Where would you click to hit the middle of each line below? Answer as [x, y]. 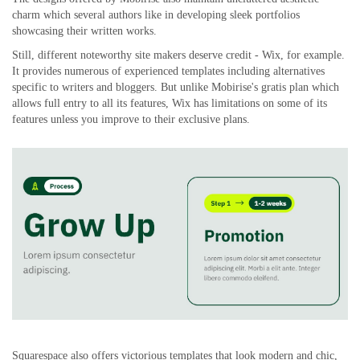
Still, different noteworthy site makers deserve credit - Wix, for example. [178, 55]
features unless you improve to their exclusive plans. [131, 120]
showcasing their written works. [84, 31]
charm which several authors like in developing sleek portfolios [156, 15]
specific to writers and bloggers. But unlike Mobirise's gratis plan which [176, 88]
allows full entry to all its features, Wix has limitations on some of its [170, 104]
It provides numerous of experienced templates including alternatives [168, 72]
